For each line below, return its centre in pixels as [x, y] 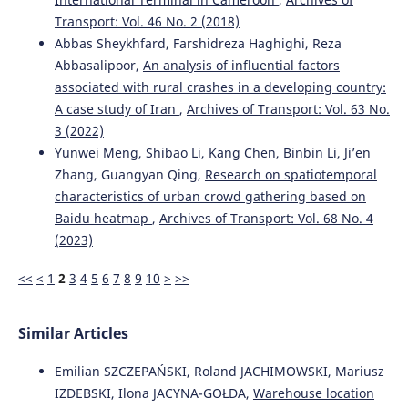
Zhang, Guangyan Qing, [129, 175]
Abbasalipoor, [98, 66]
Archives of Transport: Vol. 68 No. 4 [266, 219]
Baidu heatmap [103, 219]
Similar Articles [73, 334]
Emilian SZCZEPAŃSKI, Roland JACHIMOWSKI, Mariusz [219, 372]
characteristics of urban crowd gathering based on [210, 197]
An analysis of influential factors [241, 66]
